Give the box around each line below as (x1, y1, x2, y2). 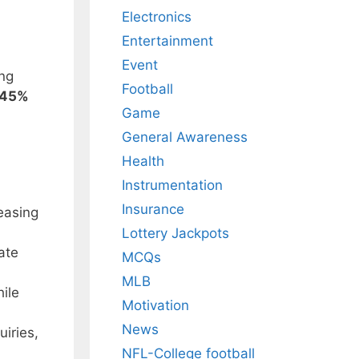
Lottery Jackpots (122, 225, 229, 242)
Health (122, 153, 164, 170)
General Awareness (122, 129, 248, 146)
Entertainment (122, 33, 213, 50)
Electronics (122, 9, 192, 26)
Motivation (122, 297, 189, 314)
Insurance (122, 201, 184, 218)
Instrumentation (122, 177, 223, 194)
